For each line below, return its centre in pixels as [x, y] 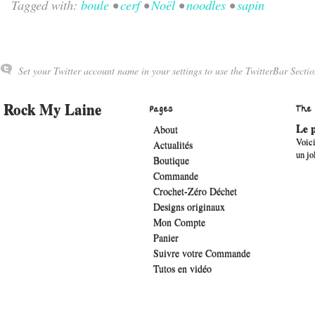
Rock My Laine [52, 110]
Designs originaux [189, 207]
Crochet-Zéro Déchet [195, 192]
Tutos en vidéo [182, 269]
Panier [166, 238]
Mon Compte [179, 223]
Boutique [171, 161]
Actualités [173, 146]
